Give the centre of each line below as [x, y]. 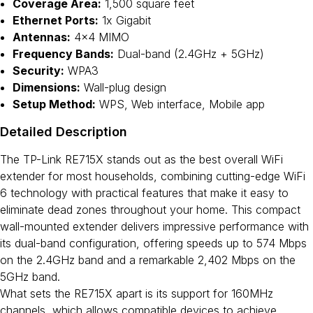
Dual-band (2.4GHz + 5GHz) [189, 54]
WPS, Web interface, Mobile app [180, 104]
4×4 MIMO [100, 37]
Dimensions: [46, 87]
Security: [38, 71]
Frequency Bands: [63, 54]
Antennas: [42, 37]
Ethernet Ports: [56, 20]
